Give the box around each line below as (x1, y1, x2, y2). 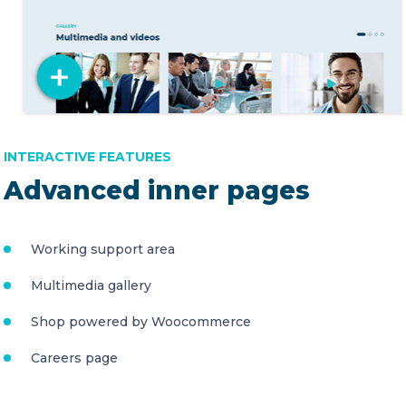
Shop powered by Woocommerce (31, 313, 251, 330)
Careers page (31, 349, 118, 366)
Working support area (31, 240, 175, 257)
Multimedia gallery (31, 276, 151, 294)
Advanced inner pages (4, 174, 310, 206)
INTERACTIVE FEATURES (4, 148, 171, 165)
